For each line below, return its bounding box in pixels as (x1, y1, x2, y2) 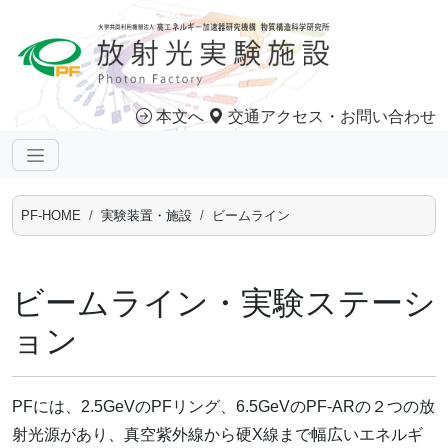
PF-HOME (21, 207, 81, 223)
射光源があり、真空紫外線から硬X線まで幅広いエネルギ (12, 425, 423, 443)
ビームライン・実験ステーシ (12, 284, 436, 321)
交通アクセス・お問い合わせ (224, 107, 436, 125)
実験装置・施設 (101, 207, 192, 223)
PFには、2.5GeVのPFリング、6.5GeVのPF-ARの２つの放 (12, 397, 435, 415)
